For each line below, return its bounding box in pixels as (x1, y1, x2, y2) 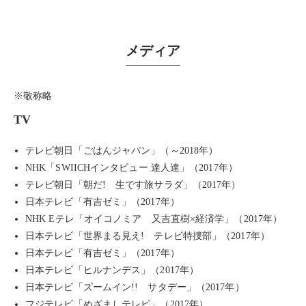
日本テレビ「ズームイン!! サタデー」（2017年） (25, 282, 245, 292)
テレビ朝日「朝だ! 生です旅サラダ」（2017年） (25, 180, 241, 190)
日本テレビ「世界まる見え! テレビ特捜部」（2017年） (25, 231, 270, 241)
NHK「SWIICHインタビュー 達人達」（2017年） (25, 163, 238, 173)
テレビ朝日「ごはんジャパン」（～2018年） (25, 145, 219, 156)
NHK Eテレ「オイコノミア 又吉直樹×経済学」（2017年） (25, 214, 283, 224)
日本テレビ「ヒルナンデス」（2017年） (25, 265, 199, 275)
